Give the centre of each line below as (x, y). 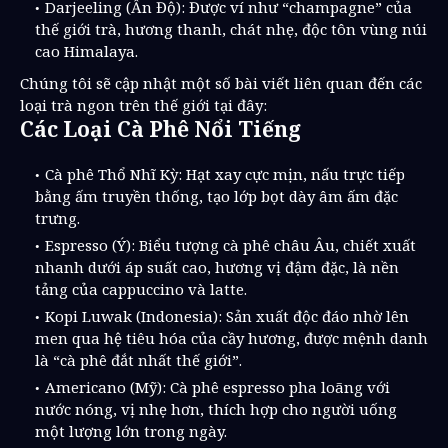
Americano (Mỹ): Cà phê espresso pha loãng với (217, 387)
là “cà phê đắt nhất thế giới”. (138, 360)
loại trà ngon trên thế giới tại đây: (143, 105)
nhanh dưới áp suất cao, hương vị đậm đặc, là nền (217, 267)
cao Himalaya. (86, 51)
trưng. (57, 218)
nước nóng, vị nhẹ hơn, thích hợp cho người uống (216, 409)
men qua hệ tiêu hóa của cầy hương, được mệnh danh (231, 338)
